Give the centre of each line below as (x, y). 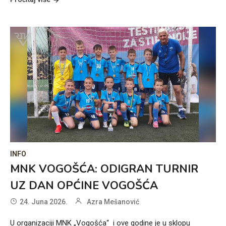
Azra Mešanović (113, 202)
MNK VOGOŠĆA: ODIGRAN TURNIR (104, 169)
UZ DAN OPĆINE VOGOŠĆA (84, 186)
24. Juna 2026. (44, 202)
